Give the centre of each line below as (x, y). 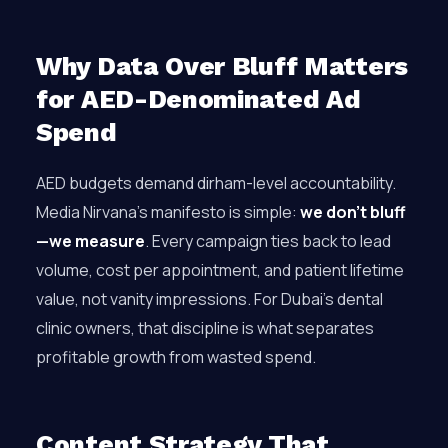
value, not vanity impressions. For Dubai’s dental (209, 299)
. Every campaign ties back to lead (268, 241)
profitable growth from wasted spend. (176, 357)
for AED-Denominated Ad (198, 99)
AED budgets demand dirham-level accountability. (216, 183)
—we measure (90, 241)
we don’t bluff (352, 212)
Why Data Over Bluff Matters (222, 66)
